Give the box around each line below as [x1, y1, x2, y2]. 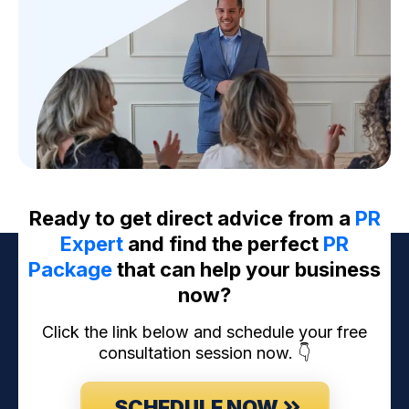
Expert [60, 232, 123, 257]
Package [28, 257, 112, 282]
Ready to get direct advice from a [28, 206, 355, 231]
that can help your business [112, 257, 381, 282]
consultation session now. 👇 [99, 343, 310, 363]
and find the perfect [123, 232, 323, 257]
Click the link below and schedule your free [42, 322, 367, 342]
